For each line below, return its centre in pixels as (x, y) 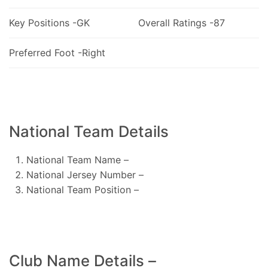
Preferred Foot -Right (57, 52)
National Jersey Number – (85, 174)
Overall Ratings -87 (181, 22)
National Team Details (89, 131)
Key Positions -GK (49, 22)
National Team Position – (82, 189)
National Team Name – (77, 159)
